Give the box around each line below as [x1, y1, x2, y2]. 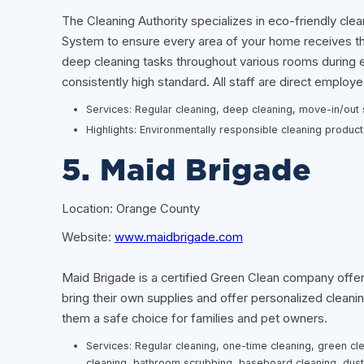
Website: [62, 230, 115, 245]
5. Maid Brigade [62, 156, 312, 187]
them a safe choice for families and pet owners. [62, 311, 327, 327]
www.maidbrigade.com [115, 230, 243, 245]
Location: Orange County [62, 201, 200, 217]
